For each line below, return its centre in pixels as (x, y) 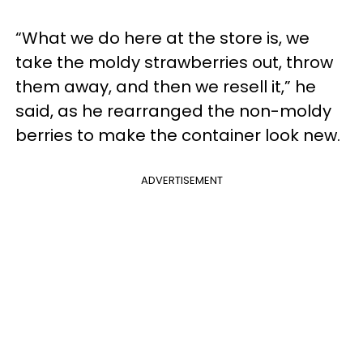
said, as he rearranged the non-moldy (173, 111)
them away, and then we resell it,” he (166, 87)
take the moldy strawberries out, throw (174, 62)
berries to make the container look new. (178, 135)
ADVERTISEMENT (181, 180)
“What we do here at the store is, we (162, 38)
